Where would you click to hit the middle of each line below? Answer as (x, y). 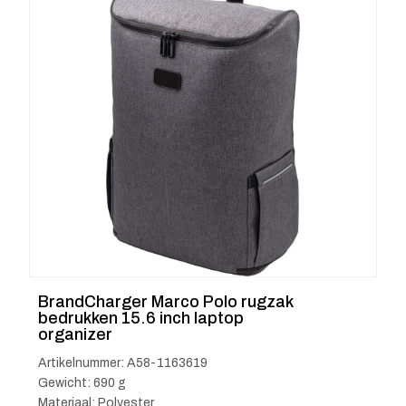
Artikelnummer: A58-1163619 (123, 363)
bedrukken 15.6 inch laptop (141, 319)
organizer (75, 335)
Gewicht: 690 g (82, 383)
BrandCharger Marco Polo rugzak (165, 302)
